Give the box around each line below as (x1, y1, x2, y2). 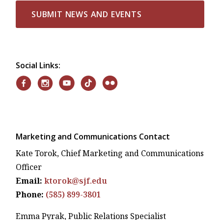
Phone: (16, 189, 44, 200)
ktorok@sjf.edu (44, 175, 107, 187)
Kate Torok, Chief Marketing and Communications (16, 148, 204, 159)
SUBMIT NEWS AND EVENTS (31, 8, 142, 20)
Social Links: (16, 59, 60, 71)
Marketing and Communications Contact (16, 131, 170, 142)
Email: (16, 175, 42, 187)
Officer (16, 162, 42, 173)
